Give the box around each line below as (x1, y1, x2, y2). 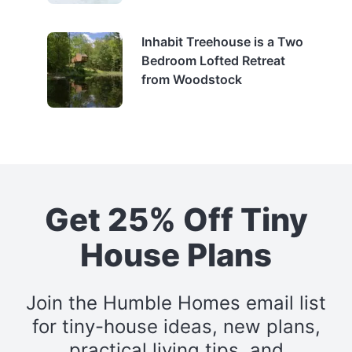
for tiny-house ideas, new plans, (31, 314, 321, 338)
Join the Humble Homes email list (26, 291, 326, 314)
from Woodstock (141, 71, 242, 87)
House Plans (80, 235, 272, 274)
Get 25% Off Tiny (44, 200, 308, 239)
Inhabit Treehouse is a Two (141, 33, 303, 49)
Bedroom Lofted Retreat (141, 52, 285, 68)
